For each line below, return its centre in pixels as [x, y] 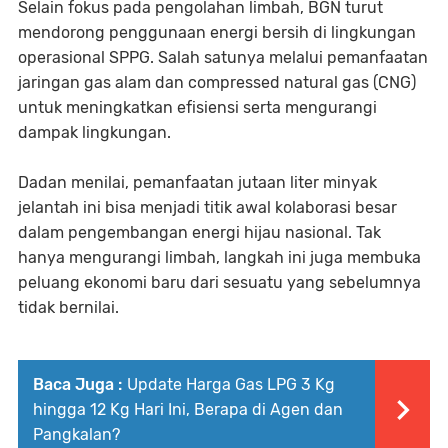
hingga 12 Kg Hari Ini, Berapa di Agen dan [188, 409]
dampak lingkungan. [94, 132]
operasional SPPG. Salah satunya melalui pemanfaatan [223, 57]
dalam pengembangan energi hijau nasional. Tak [199, 232]
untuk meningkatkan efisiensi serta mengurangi [197, 107]
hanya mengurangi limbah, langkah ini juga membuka [219, 257]
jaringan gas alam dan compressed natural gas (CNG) [217, 82]
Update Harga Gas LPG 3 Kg [231, 384]
